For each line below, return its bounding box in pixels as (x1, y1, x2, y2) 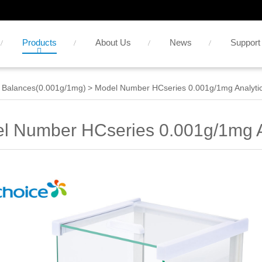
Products (22, 37, 57, 47)
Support (230, 37, 260, 47)
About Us (95, 37, 131, 47)
